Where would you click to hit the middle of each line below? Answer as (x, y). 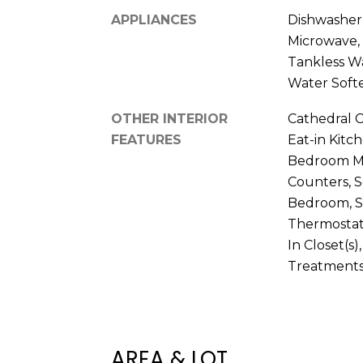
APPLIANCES (154, 20)
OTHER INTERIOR (169, 119)
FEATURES (146, 140)
